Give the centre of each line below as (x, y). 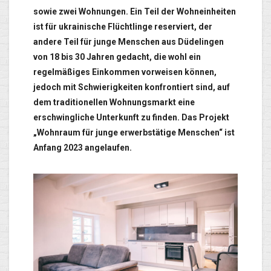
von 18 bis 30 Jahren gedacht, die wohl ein (117, 57)
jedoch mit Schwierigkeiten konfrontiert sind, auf (132, 87)
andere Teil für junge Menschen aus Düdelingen (129, 42)
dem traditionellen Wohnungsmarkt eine (114, 103)
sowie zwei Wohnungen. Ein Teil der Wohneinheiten (135, 12)
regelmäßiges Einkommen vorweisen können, (125, 72)
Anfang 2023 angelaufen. (83, 148)
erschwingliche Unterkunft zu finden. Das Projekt (131, 118)
